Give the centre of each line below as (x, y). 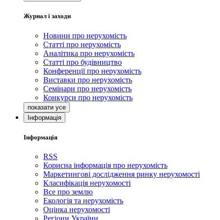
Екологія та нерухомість (83, 200)
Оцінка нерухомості (77, 209)
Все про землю (68, 192)
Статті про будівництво (82, 62)
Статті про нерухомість (82, 44)
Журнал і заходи (47, 16)
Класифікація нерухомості (87, 183)
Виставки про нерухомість (88, 80)
